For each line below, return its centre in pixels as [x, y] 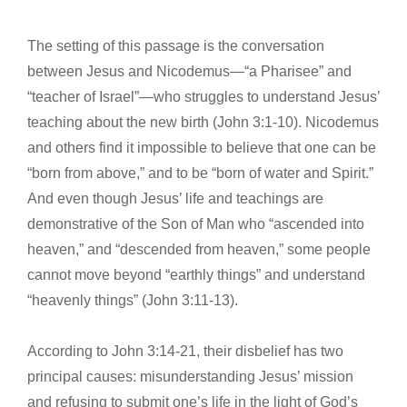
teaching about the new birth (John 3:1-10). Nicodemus [203, 122]
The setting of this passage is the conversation [176, 45]
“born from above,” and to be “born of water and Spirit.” [200, 173]
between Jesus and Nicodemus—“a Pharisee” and [189, 71]
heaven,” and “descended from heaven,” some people [199, 249]
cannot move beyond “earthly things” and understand [196, 274]
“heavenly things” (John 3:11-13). [133, 300]
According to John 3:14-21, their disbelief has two [185, 351]
